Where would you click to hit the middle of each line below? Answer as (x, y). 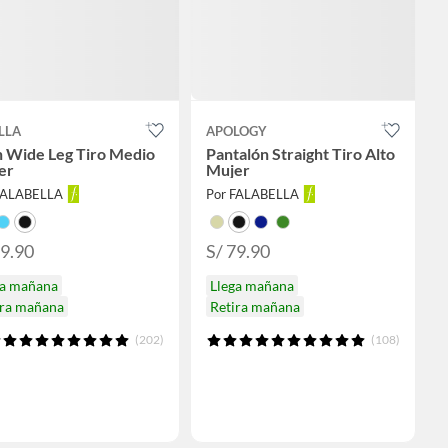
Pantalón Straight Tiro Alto (300, 154)
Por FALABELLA (252, 194)
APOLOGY (236, 131)
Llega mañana (251, 286)
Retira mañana (254, 307)
